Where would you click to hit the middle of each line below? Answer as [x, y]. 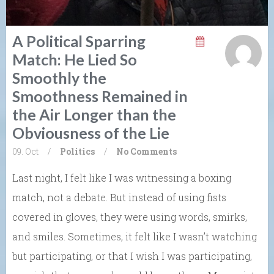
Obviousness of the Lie [91, 132]
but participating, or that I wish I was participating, [132, 256]
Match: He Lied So [75, 59]
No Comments [146, 151]
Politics [77, 151]
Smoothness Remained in [100, 96]
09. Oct [25, 151]
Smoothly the [59, 77]
